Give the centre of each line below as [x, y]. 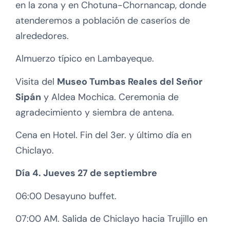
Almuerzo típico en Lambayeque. [85, 59]
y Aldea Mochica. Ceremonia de [110, 97]
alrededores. [42, 36]
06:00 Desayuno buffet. [66, 196]
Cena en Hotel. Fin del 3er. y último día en [103, 135]
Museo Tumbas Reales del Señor [130, 81]
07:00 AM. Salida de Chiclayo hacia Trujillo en [111, 219]
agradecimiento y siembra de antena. [95, 112]
